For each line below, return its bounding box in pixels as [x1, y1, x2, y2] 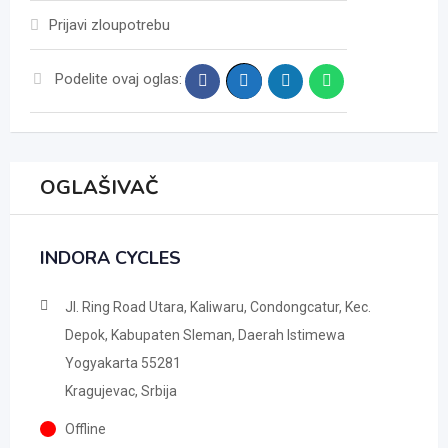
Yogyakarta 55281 [65, 355, 181, 371]
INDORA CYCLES [40, 246, 181, 270]
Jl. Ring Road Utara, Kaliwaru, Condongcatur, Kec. [65, 299, 371, 315]
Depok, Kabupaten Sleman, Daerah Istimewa [65, 327, 345, 343]
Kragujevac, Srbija [65, 383, 177, 399]
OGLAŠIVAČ [40, 174, 159, 201]
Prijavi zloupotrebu [49, 16, 170, 34]
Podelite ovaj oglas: [55, 69, 182, 88]
